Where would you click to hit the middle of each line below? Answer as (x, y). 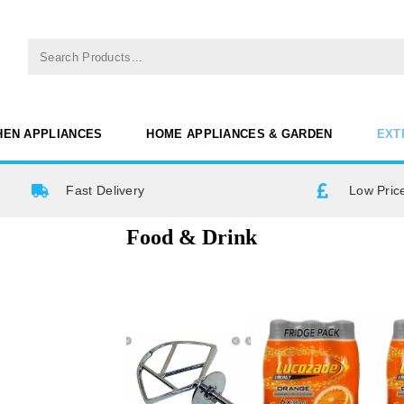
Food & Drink (192, 237)
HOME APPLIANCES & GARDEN (239, 133)
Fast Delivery (106, 190)
